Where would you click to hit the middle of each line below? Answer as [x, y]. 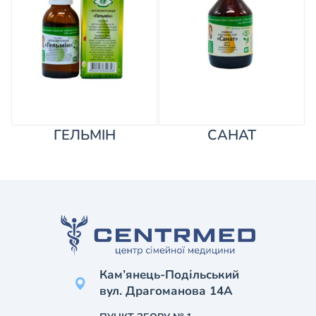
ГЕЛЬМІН [84, 135]
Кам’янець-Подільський [169, 275]
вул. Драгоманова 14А [166, 291]
